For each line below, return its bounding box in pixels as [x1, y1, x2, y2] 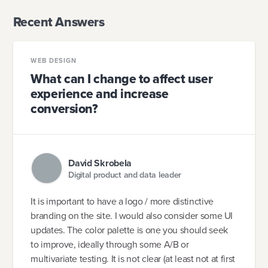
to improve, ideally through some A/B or [31, 237, 189, 252]
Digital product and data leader [68, 167, 182, 181]
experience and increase [31, 84, 169, 103]
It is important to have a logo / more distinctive [31, 194, 214, 209]
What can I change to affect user [31, 69, 213, 89]
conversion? [31, 99, 98, 118]
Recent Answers [13, 12, 105, 32]
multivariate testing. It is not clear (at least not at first [31, 252, 235, 266]
